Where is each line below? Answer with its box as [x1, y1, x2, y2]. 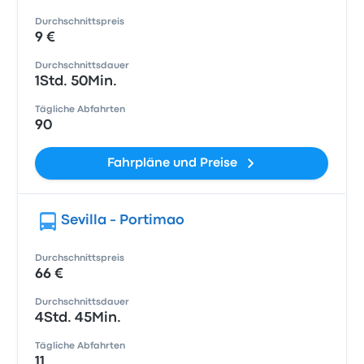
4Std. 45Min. [35, 312, 122, 324]
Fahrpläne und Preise [106, 158, 237, 169]
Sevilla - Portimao [61, 214, 185, 227]
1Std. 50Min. [35, 76, 118, 88]
